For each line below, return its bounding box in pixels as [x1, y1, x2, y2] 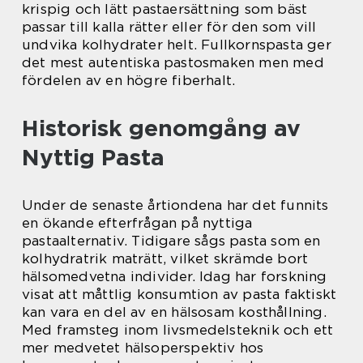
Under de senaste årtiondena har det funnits [22, 197, 329, 214]
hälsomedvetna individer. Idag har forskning [22, 268, 327, 285]
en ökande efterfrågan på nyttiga [22, 215, 253, 232]
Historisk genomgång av [22, 114, 301, 143]
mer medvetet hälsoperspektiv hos [22, 340, 264, 357]
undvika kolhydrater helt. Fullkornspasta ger [22, 36, 331, 53]
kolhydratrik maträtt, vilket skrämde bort [22, 250, 309, 267]
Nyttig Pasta [22, 143, 164, 172]
